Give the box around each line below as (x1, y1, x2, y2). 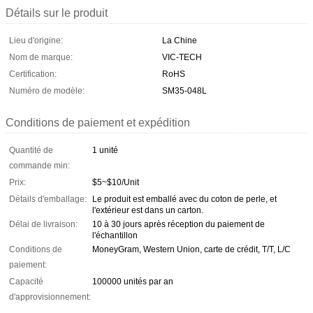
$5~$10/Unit (92, 177, 139, 187)
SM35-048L (162, 85, 207, 96)
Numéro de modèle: (9, 85, 85, 96)
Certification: (9, 68, 57, 79)
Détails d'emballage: (9, 194, 87, 204)
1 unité (92, 145, 118, 155)
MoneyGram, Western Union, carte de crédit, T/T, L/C (92, 244, 291, 254)
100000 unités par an (92, 276, 173, 286)
